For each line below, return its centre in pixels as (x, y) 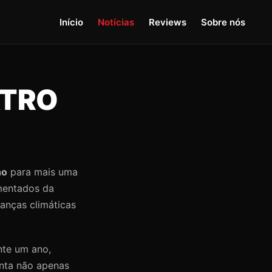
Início (71, 22)
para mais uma (42, 172)
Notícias (116, 22)
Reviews (168, 22)
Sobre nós (223, 22)
